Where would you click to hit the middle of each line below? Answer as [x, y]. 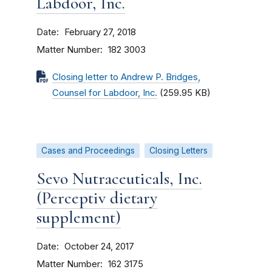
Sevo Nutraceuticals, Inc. [119, 178]
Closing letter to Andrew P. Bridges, [126, 77]
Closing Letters [178, 151]
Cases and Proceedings [88, 151]
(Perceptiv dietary [97, 198]
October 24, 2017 [99, 246]
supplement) [79, 217]
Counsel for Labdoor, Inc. [105, 93]
